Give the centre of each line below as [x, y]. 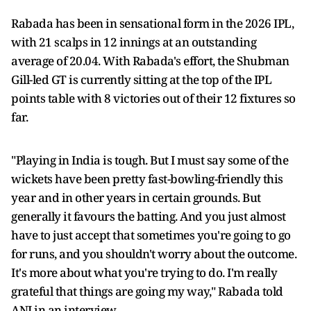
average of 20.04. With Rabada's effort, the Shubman [150, 61]
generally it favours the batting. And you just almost [149, 216]
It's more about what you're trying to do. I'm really [144, 272]
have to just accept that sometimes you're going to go [151, 235]
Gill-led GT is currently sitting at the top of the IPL [141, 79]
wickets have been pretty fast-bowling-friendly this [147, 179]
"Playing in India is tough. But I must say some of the [150, 160]
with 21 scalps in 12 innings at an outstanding [134, 42]
